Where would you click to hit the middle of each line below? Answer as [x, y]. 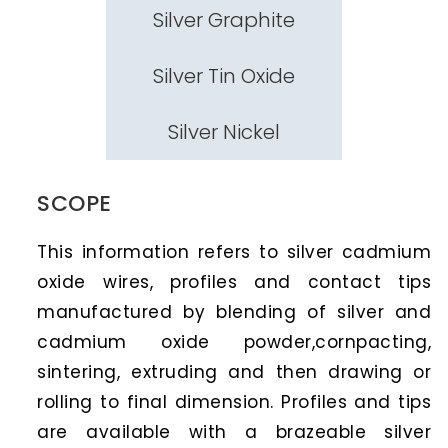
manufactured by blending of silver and [234, 311]
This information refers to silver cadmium [234, 251]
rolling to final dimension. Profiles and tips [234, 401]
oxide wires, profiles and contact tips [234, 281]
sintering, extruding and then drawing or [234, 371]
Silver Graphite [224, 19]
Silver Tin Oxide [224, 75]
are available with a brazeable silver [234, 431]
